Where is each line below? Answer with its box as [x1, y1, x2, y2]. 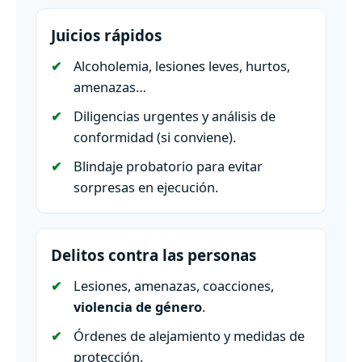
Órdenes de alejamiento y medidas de [74, 326, 305, 346]
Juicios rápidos [51, 25, 162, 47]
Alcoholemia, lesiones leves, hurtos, [74, 57, 290, 76]
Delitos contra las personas [51, 245, 256, 267]
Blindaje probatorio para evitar [74, 157, 263, 176]
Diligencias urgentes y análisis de [74, 107, 276, 126]
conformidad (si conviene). [74, 128, 236, 147]
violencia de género [74, 297, 202, 317]
